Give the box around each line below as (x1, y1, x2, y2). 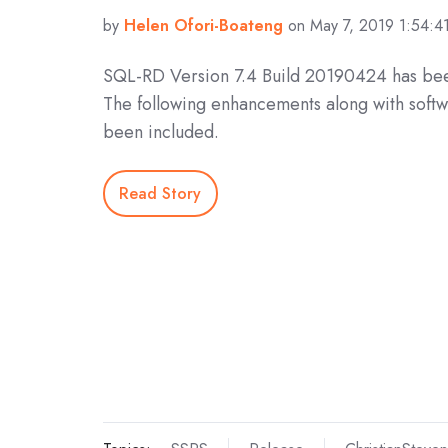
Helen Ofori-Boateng (124, 14, 283, 38)
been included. (103, 119, 219, 146)
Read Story (119, 181, 202, 205)
